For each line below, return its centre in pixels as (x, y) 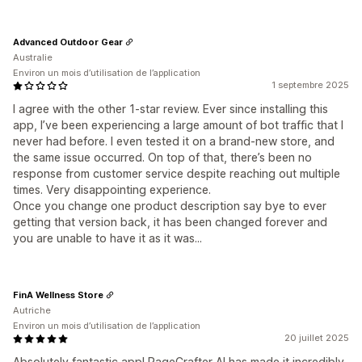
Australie (33, 58)
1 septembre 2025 (310, 85)
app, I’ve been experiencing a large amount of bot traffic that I (178, 125)
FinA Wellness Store (58, 295)
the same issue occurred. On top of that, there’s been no (162, 158)
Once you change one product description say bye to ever (170, 206)
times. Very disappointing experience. (112, 190)
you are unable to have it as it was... (107, 238)
